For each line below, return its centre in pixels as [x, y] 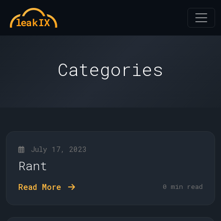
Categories [110, 69]
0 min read [183, 186]
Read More [42, 187]
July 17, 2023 [57, 149]
